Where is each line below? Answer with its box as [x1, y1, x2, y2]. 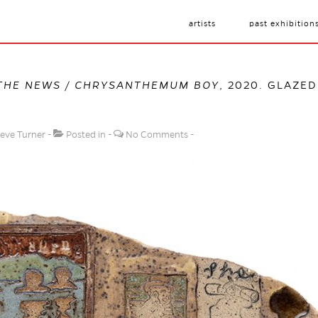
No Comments [126, 130, 188, 140]
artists [189, 19, 216, 28]
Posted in [64, 130, 108, 140]
